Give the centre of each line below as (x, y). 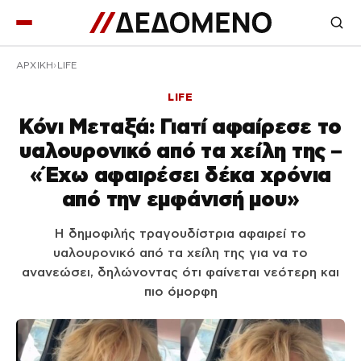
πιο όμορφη (180, 291)
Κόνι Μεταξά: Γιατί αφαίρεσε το (180, 126)
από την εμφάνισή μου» (180, 199)
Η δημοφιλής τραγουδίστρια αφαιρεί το (180, 233)
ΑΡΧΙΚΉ (35, 65)
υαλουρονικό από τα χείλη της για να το (180, 253)
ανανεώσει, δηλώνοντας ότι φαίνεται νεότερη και (180, 272)
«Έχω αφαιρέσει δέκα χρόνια (180, 174)
